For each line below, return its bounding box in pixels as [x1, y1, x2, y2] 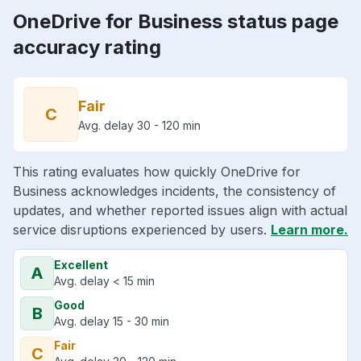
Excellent [54, 258, 108, 272]
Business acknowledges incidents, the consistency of [13, 183, 336, 200]
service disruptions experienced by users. [13, 222, 271, 239]
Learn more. [271, 222, 348, 239]
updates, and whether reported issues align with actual [13, 202, 347, 219]
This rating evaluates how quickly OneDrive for [13, 164, 301, 180]
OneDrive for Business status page [13, 10, 338, 34]
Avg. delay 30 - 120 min [78, 118, 201, 133]
